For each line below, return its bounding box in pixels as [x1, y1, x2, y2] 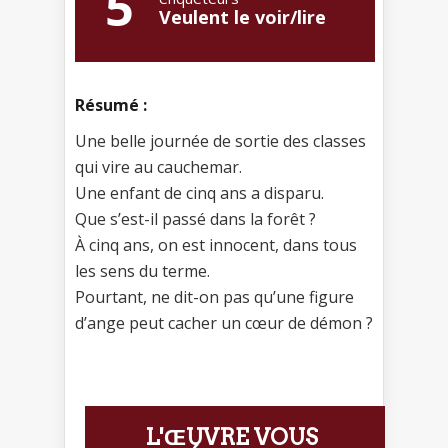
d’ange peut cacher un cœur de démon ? [75, 312, 373, 335]
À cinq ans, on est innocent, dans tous [75, 234, 357, 257]
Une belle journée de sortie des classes [75, 130, 366, 153]
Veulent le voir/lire [159, 5, 326, 30]
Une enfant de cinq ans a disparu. [75, 182, 324, 205]
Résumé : [75, 94, 147, 117]
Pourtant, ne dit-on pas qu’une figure [75, 286, 354, 309]
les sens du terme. [75, 260, 210, 283]
